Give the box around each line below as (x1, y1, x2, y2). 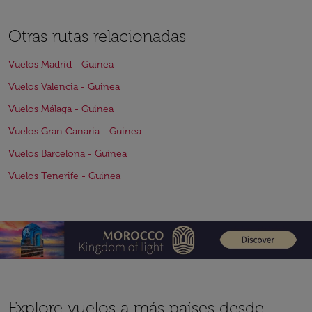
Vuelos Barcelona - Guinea (8, 148, 127, 159)
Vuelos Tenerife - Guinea (8, 170, 120, 182)
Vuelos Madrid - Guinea (8, 58, 114, 70)
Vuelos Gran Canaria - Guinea (8, 125, 141, 137)
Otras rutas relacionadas (8, 26, 186, 46)
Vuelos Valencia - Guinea (8, 81, 120, 93)
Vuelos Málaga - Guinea (8, 103, 114, 115)
